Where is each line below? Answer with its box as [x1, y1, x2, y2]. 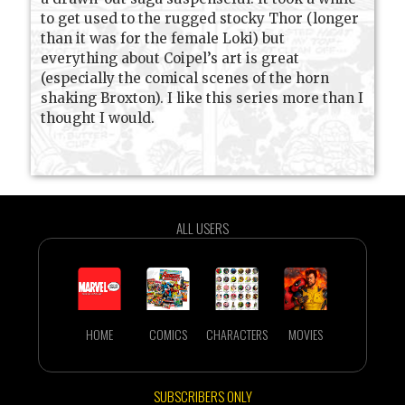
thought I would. [41, 109, 155, 127]
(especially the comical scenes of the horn [41, 70, 330, 88]
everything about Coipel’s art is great [41, 50, 300, 68]
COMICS [149, 325, 188, 344]
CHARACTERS [205, 325, 268, 344]
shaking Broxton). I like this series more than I [41, 89, 364, 108]
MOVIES [287, 325, 323, 344]
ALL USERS [176, 218, 229, 239]
